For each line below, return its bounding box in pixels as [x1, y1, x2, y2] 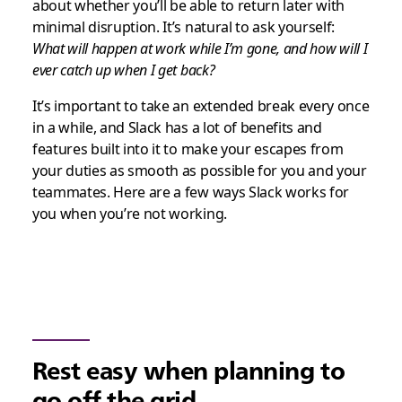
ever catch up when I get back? [31, 60, 215, 80]
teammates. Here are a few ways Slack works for [31, 182, 350, 202]
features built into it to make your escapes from [31, 139, 344, 159]
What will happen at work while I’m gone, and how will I [31, 39, 368, 58]
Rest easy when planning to [31, 355, 345, 385]
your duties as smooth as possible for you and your [31, 161, 367, 180]
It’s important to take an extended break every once [31, 96, 370, 116]
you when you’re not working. [31, 204, 227, 223]
